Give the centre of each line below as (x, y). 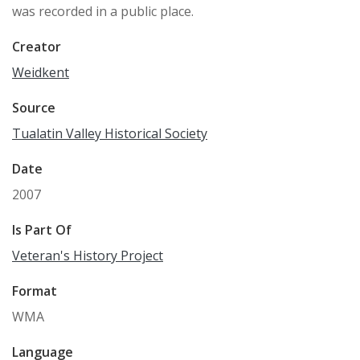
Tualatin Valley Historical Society (110, 133)
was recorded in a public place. (103, 11)
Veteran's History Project (88, 256)
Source (34, 108)
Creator (37, 47)
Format (35, 291)
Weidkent (41, 72)
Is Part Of (42, 230)
